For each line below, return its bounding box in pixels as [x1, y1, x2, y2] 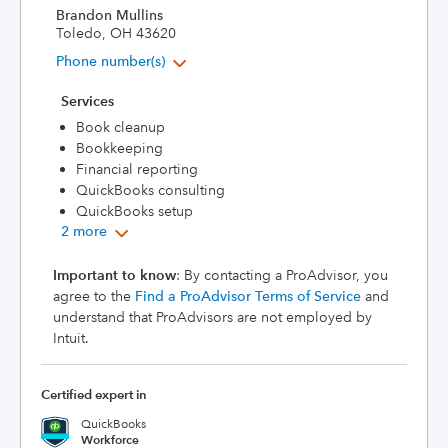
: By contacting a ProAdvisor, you [176, 266, 388, 284]
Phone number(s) [56, 52, 169, 71]
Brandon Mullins [56, 6, 163, 24]
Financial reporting [76, 160, 198, 178]
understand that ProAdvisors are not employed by [53, 308, 372, 326]
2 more [61, 222, 111, 241]
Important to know [53, 266, 176, 284]
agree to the [53, 287, 135, 305]
